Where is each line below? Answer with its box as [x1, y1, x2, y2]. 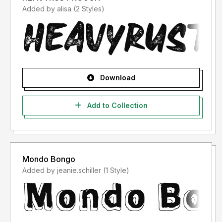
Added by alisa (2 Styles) [73, 4, 105, 13]
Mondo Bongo [22, 154, 75, 165]
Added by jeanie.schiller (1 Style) [103, 166, 129, 175]
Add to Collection [85, 101, 148, 110]
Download [98, 73, 135, 82]
